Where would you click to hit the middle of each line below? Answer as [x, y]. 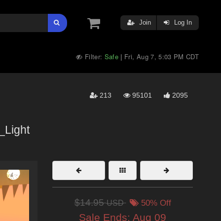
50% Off [155, 203]
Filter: [93, 56]
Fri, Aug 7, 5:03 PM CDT [162, 56]
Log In [182, 22]
